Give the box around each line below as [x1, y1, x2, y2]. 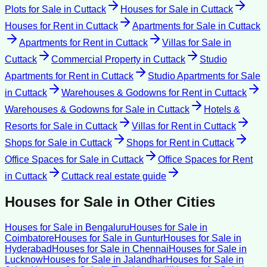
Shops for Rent [126, 138, 190, 148]
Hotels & [204, 104, 240, 115]
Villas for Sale [162, 38, 221, 48]
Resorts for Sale [5, 121, 73, 132]
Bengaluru [85, 222, 129, 232]
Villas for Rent [132, 121, 191, 132]
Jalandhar [123, 254, 166, 265]
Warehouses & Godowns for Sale [5, 104, 145, 115]
